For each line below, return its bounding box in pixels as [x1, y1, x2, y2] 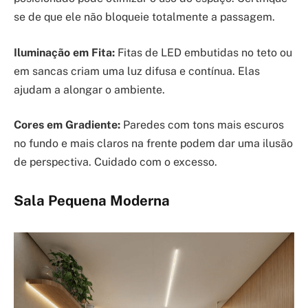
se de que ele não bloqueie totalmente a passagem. [14, 10, 275, 24]
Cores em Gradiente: [14, 118, 120, 132]
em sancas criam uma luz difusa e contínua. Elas [14, 64, 260, 78]
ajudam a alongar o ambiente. [14, 82, 165, 96]
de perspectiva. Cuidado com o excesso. [14, 155, 217, 169]
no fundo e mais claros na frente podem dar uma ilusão [14, 137, 293, 151]
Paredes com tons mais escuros [120, 118, 284, 132]
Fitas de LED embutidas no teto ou [115, 45, 292, 59]
